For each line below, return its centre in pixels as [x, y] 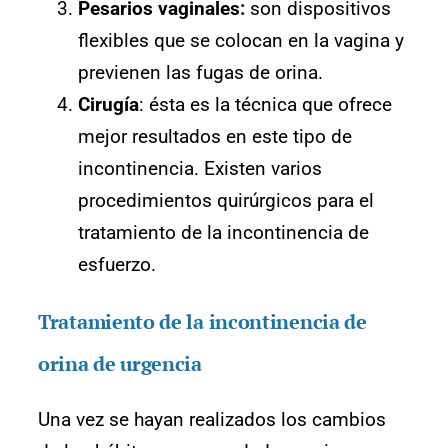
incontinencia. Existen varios [200, 169]
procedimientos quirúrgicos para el [226, 201]
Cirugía [108, 105]
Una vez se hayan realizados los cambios [212, 420]
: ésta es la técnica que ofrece [265, 105]
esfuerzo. [117, 265]
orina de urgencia [122, 364]
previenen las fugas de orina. [200, 73]
